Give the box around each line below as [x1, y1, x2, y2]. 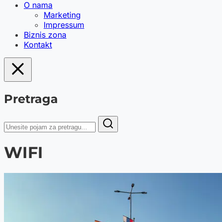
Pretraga [4, 91, 58, 106]
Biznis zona [24, 30, 66, 40]
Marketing [44, 10, 81, 20]
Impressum [44, 20, 84, 30]
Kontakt [24, 40, 52, 50]
